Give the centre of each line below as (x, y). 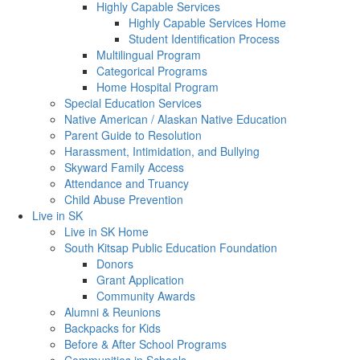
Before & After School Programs (145, 344)
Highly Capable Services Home (207, 22)
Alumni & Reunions (112, 312)
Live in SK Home (106, 231)
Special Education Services (133, 103)
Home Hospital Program (157, 87)
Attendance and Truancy (127, 183)
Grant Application (140, 280)
